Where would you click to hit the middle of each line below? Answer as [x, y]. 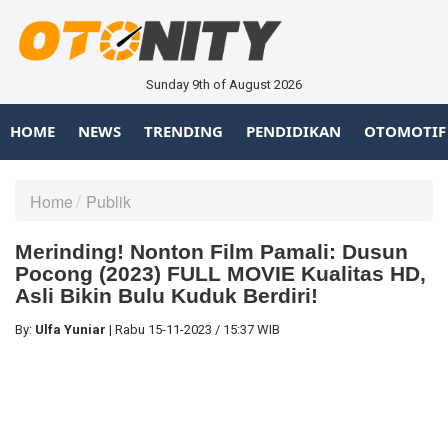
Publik [108, 201]
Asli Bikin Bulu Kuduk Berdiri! [166, 295]
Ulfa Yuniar [70, 329]
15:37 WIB [251, 329]
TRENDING [183, 131]
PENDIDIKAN [293, 131]
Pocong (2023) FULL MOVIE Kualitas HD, [220, 273]
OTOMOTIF [405, 131]
